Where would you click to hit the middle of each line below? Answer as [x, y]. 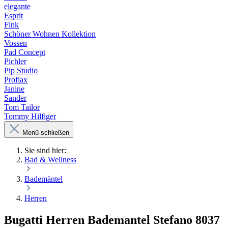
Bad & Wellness [50, 160]
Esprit [13, 16]
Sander [15, 98]
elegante [17, 6]
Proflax [16, 80]
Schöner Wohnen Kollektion [50, 34]
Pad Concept [25, 52]
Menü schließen [46, 133]
